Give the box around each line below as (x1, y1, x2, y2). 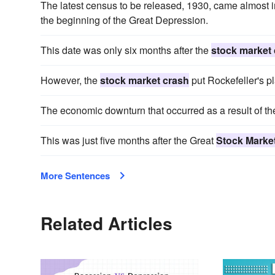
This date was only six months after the (41, 43, 211, 58)
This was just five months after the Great (41, 133, 216, 148)
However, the (41, 73, 100, 88)
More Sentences (41, 169, 110, 183)
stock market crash (100, 73, 189, 88)
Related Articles (41, 211, 172, 236)
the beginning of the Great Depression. (41, 13, 208, 28)
